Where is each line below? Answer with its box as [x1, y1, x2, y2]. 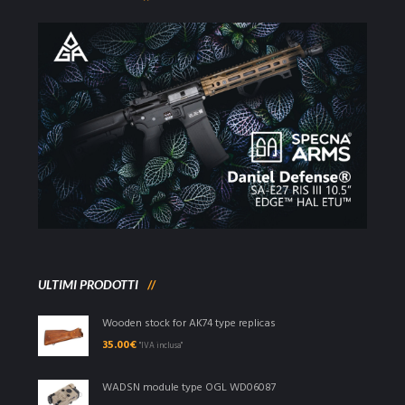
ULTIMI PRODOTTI [38, 277, 139, 293]
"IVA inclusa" [138, 340, 183, 353]
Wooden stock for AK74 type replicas [101, 315, 276, 334]
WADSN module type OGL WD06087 [101, 379, 276, 398]
